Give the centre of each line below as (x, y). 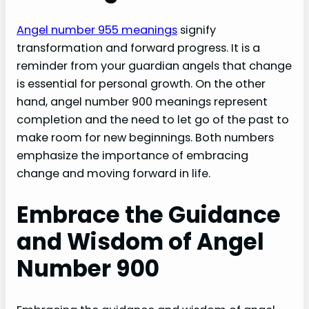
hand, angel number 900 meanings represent (142, 102)
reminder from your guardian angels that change (154, 66)
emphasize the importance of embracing (132, 156)
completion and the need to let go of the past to (153, 120)
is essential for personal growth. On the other (141, 84)
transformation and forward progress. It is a (138, 48)
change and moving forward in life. (113, 174)
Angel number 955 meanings (97, 30)
